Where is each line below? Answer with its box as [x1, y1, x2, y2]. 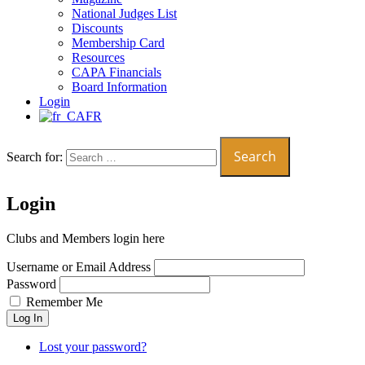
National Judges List [72, 7, 177, 20]
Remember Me [26, 294, 103, 309]
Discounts [72, 21, 123, 35]
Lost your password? [39, 339, 147, 354]
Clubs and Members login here [7, 231, 165, 245]
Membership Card [72, 36, 165, 50]
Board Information [72, 80, 167, 94]
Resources [72, 51, 125, 64]
